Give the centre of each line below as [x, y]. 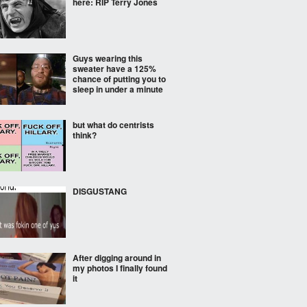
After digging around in [117, 258]
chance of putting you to [119, 79]
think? [85, 135]
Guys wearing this [108, 58]
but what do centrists [113, 125]
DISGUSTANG [100, 191]
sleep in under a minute [118, 89]
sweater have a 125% [114, 69]
